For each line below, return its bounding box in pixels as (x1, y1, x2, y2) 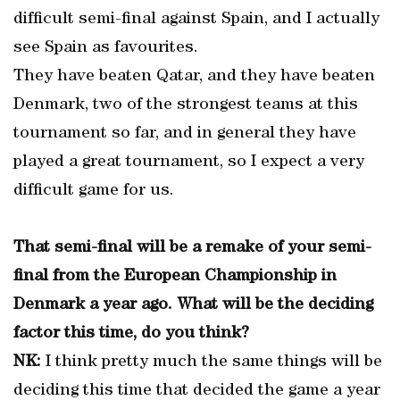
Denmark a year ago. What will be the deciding (13, 296, 373, 314)
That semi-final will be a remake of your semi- (13, 239, 371, 257)
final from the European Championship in (13, 268, 337, 286)
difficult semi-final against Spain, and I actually (13, 11, 379, 29)
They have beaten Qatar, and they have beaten (13, 68, 375, 86)
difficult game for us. (13, 182, 174, 200)
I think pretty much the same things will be (41, 354, 382, 371)
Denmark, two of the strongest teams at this (13, 96, 358, 114)
